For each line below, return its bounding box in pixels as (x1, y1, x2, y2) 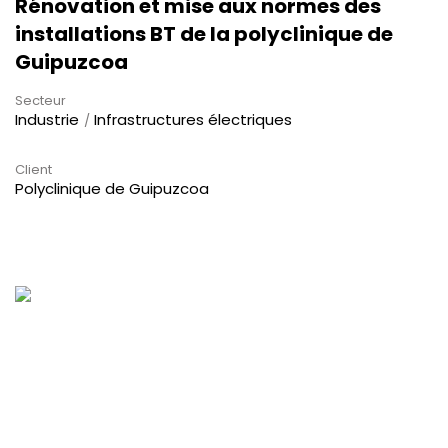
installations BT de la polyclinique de (15, 19, 393, 48)
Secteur (15, 90, 66, 110)
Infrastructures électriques (94, 108, 292, 130)
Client (15, 159, 52, 179)
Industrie (15, 108, 79, 130)
